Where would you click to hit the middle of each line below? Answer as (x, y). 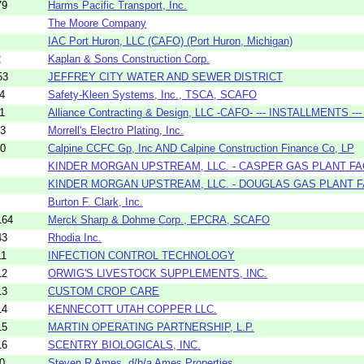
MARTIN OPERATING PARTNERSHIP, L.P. (151, 327)
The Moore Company (97, 23)
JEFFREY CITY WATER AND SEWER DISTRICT (165, 76)
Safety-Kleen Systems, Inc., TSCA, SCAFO (152, 94)
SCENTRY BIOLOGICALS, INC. (124, 344)
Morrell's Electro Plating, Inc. (116, 130)
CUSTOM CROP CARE (104, 291)
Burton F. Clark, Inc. (95, 201)
